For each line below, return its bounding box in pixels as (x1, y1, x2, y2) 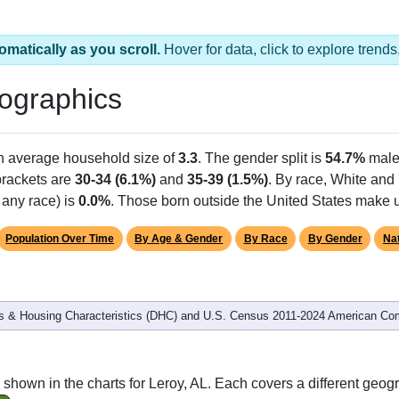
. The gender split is (198, 150, 325, 166)
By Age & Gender (134, 232, 224, 245)
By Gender (307, 232, 362, 245)
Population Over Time (5, 232, 115, 245)
